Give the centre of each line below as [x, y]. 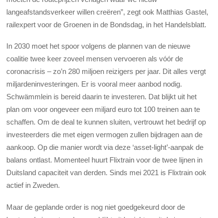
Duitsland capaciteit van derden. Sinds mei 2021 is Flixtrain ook [107, 173]
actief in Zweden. [33, 185]
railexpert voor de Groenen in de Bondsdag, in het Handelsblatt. [107, 25]
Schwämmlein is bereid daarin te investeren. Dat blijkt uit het [102, 97]
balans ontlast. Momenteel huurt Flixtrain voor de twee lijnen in [105, 160]
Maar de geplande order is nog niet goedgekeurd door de [96, 207]
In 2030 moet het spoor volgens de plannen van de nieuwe [99, 46]
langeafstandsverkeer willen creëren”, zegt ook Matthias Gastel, [108, 12]
